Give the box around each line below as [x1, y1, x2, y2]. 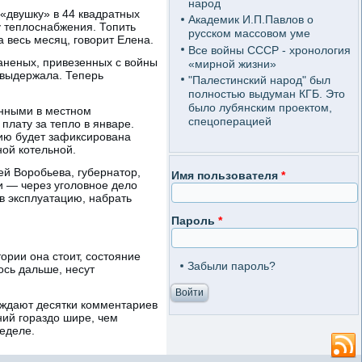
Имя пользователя [171, 169, 281, 183]
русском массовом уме [187, 27, 310, 40]
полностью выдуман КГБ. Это [187, 86, 345, 100]
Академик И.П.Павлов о [187, 13, 314, 27]
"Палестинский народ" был [187, 73, 330, 86]
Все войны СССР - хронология [187, 43, 351, 57]
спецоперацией [187, 114, 271, 128]
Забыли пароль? [187, 259, 276, 273]
